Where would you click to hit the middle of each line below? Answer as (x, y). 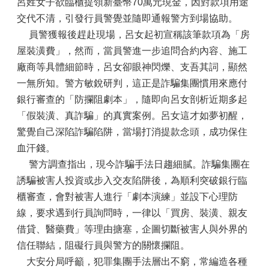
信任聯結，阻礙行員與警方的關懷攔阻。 (103, 245)
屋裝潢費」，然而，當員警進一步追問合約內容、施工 (132, 51)
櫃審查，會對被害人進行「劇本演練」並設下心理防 (127, 197)
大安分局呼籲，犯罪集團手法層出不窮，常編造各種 (132, 261)
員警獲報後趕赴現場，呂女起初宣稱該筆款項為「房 (133, 35)
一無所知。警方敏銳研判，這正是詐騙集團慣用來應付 (132, 83)
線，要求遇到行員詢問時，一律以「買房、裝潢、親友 (132, 213)
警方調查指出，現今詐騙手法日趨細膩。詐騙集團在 (133, 164)
